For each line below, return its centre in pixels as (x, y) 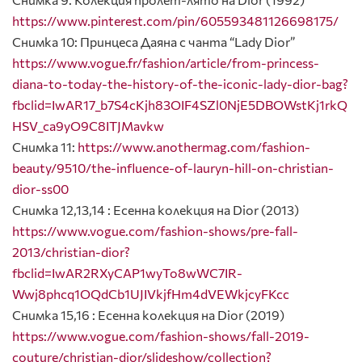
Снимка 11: (45, 147)
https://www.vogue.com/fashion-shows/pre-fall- (155, 231)
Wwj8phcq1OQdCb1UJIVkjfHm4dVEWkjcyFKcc (151, 294)
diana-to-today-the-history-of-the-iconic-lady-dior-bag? (180, 84)
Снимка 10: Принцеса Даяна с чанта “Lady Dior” (154, 42)
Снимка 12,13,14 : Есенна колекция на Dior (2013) (156, 210)
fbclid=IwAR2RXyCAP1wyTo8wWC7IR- (127, 273)
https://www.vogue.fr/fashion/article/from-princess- (166, 63)
